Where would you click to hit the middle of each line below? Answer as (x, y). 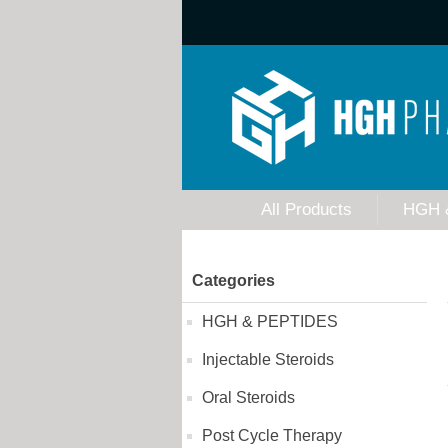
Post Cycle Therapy (272, 435)
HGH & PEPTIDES (270, 321)
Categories (233, 280)
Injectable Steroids (268, 359)
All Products (306, 209)
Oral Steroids (248, 397)
